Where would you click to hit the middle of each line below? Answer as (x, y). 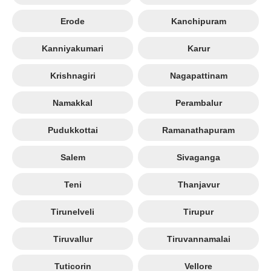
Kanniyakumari (73, 48)
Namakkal (73, 103)
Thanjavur (198, 184)
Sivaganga (198, 157)
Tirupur (198, 212)
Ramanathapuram (198, 130)
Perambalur (198, 103)
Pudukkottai (73, 130)
